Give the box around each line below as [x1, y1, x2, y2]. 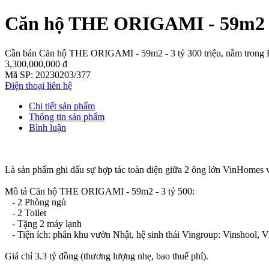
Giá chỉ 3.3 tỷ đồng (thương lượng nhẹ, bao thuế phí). [5, 250, 208, 261]
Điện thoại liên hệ [5, 80, 72, 91]
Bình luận [29, 122, 66, 133]
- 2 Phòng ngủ [5, 196, 66, 207]
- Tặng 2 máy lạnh [5, 218, 82, 229]
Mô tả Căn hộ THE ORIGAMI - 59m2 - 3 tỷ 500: [5, 186, 195, 196]
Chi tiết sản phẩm [29, 100, 95, 111]
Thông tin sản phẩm [29, 111, 104, 122]
